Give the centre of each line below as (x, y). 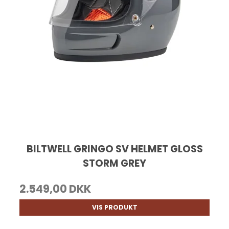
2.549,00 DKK (55, 189)
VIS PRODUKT (114, 207)
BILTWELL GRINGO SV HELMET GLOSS (114, 149)
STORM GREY (114, 163)
